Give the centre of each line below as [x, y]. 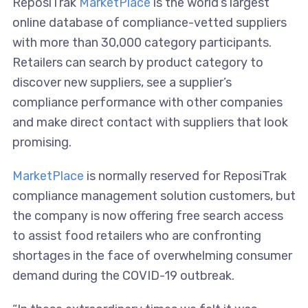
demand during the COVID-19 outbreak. [123, 276]
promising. [42, 143]
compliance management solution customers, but [154, 196]
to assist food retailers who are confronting [136, 236]
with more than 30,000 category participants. [142, 43]
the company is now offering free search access [147, 216]
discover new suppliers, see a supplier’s [122, 83]
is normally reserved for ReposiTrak [185, 176]
